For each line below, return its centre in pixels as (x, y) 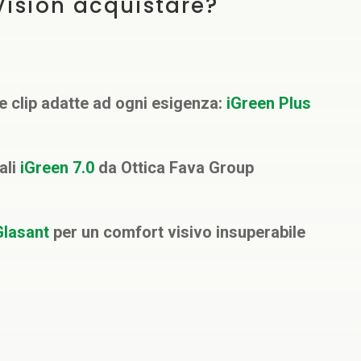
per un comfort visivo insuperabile (178, 232)
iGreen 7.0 (55, 168)
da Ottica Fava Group (174, 168)
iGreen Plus (268, 104)
